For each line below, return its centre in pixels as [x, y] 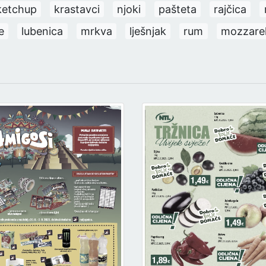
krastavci [77, 9]
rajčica [230, 9]
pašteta [177, 9]
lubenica [42, 31]
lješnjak [148, 31]
